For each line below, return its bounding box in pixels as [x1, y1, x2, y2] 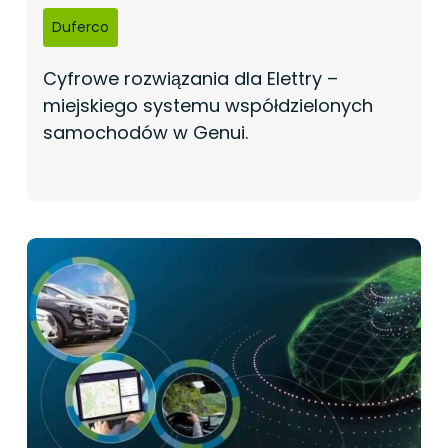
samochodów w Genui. [42, 120, 248, 146]
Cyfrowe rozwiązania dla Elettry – [42, 66, 338, 92]
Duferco [51, 17, 109, 38]
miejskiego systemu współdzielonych [42, 93, 373, 119]
